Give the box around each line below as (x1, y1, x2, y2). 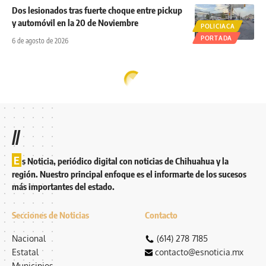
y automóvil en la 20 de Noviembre (12, 17, 138, 28)
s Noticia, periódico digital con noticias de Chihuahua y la (22, 155, 229, 166)
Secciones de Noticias (12, 209, 89, 220)
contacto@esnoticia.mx (155, 246, 243, 257)
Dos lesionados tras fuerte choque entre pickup (12, 4, 182, 15)
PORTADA (201, 34, 232, 42)
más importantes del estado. (12, 180, 115, 192)
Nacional (12, 233, 46, 243)
